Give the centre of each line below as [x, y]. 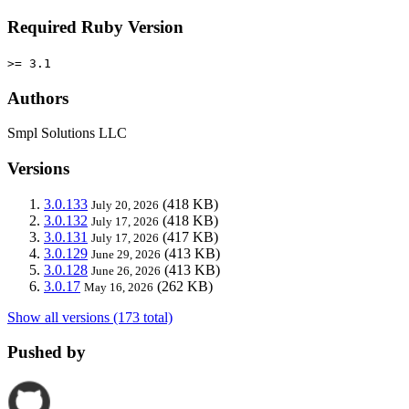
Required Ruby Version [95, 27]
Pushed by [47, 352]
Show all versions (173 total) [90, 317]
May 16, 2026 [119, 287]
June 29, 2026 [126, 254]
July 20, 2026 [125, 204]
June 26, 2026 [126, 270]
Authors [38, 98]
